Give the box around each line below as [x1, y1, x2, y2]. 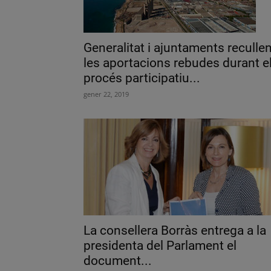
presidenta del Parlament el [83, 238, 237, 253]
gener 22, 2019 [83, 90, 129, 99]
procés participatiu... [83, 71, 200, 85]
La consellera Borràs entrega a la [83, 223, 266, 238]
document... [83, 253, 152, 268]
